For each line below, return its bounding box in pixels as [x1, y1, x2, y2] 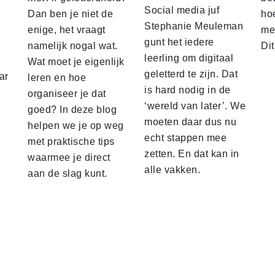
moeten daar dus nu [144, 117, 236, 128]
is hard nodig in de [144, 85, 231, 96]
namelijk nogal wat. [28, 41, 118, 52]
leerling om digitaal [144, 53, 233, 64]
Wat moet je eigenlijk [28, 56, 125, 68]
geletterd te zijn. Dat [144, 69, 238, 80]
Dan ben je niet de [28, 9, 113, 20]
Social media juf [144, 5, 219, 16]
